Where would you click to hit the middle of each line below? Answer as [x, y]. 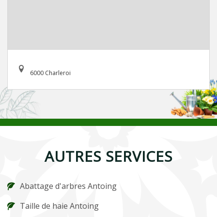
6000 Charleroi [50, 73]
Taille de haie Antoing [59, 206]
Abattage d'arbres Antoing [68, 186]
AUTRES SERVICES [108, 156]
